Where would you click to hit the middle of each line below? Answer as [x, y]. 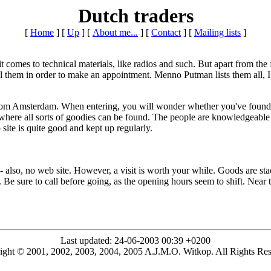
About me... [115, 32]
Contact [166, 32]
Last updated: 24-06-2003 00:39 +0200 [135, 240]
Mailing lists [217, 32]
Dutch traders [135, 16]
